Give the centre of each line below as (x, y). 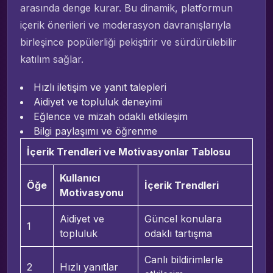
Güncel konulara (183, 218)
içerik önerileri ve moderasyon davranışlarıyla (126, 25)
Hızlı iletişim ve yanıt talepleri (100, 87)
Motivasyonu (91, 192)
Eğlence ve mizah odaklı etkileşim (111, 116)
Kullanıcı (80, 178)
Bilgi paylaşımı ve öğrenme (95, 131)
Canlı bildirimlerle (183, 259)
